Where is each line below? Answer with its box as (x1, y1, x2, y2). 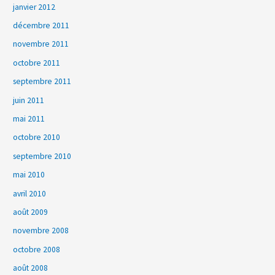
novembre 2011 (13, 39, 69, 50)
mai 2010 (13, 169, 45, 180)
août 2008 (13, 263, 48, 274)
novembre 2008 (13, 225, 69, 236)
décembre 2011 (13, 20, 70, 31)
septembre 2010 (13, 150, 72, 161)
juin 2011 (13, 95, 45, 106)
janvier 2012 (13, 1, 56, 12)
